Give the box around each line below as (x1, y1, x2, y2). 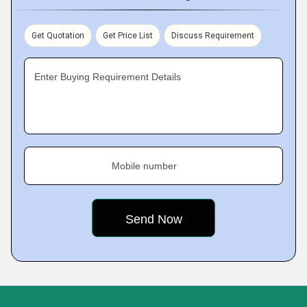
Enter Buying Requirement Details (34, 71, 181, 82)
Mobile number (112, 160, 177, 171)
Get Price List (103, 31, 153, 40)
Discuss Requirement (171, 31, 254, 40)
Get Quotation (32, 31, 84, 40)
